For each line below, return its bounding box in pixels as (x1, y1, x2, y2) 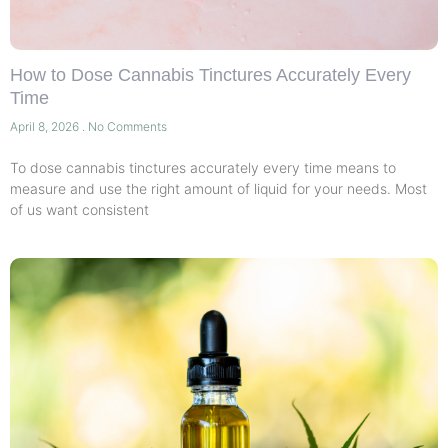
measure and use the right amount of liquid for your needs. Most (10, 179, 427, 197)
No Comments (85, 118, 167, 134)
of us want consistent (10, 200, 149, 218)
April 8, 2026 (10, 118, 82, 134)
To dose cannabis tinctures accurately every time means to (10, 158, 396, 176)
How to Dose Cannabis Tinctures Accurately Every (10, 64, 411, 85)
